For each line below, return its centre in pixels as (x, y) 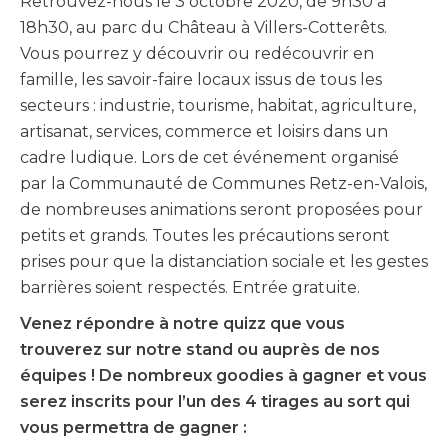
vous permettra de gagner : (135, 428)
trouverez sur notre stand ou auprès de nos (200, 350)
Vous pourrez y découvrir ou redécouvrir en (197, 54)
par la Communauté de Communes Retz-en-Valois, (223, 184)
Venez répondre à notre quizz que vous (182, 324)
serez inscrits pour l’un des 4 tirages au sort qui (215, 402)
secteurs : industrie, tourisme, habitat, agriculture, (218, 106)
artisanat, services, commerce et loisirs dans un (204, 132)
